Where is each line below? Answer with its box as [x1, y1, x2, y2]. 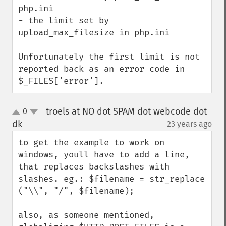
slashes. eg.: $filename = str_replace [18, 174, 205, 184]
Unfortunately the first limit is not [18, 51, 200, 62]
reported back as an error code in [18, 64, 185, 74]
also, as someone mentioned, [18, 210, 154, 220]
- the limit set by [18, 15, 109, 26]
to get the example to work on [18, 137, 164, 148]
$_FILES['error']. [18, 76, 104, 86]
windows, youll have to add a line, [18, 149, 190, 160]
